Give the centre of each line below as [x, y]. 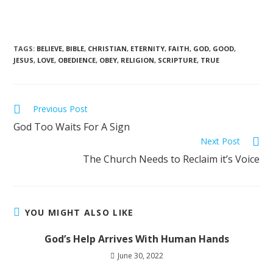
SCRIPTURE [178, 60]
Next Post [220, 141]
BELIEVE [50, 49]
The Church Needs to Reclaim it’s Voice [171, 159]
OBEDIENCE [77, 60]
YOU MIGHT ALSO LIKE [79, 213]
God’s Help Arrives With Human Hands [136, 239]
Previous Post [61, 109]
